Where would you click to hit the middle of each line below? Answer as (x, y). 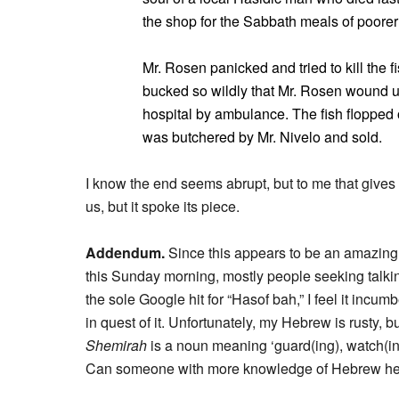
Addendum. (127, 252)
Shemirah (116, 345)
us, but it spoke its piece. (163, 206)
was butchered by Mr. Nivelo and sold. (262, 137)
